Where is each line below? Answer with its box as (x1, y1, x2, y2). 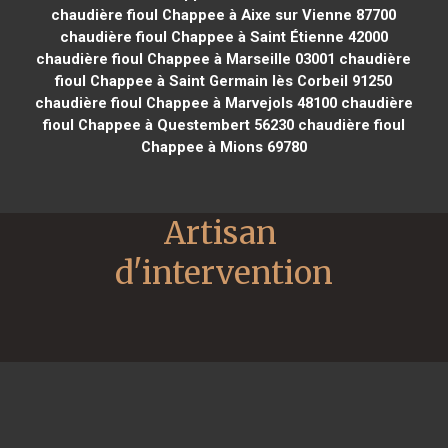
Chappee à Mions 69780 (140, 137, 307, 156)
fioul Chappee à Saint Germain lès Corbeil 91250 (55, 71, 393, 90)
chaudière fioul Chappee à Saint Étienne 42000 (59, 27, 388, 46)
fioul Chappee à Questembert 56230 (42, 115, 294, 134)
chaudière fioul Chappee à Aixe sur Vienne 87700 (51, 5, 397, 24)
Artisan (164, 212, 277, 253)
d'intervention (115, 252, 333, 293)
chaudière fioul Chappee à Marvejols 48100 (34, 93, 337, 112)
